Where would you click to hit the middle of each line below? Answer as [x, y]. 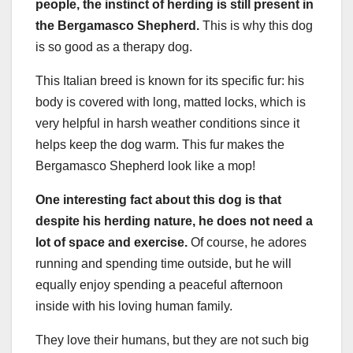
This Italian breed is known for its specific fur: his [170, 81]
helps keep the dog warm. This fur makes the [160, 145]
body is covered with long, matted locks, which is [171, 102]
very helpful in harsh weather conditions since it [167, 124]
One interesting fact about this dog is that [158, 200]
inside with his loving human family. [134, 307]
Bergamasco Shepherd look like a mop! [145, 166]
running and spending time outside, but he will [163, 264]
